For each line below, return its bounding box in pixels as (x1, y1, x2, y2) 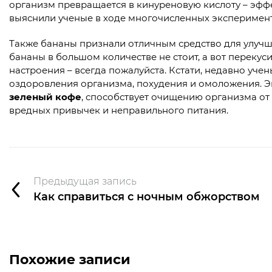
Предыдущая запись (33, 175, 137, 187)
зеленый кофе (9, 92, 81, 103)
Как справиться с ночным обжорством (33, 189, 260, 203)
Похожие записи (9, 251, 131, 268)
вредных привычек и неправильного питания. (9, 105, 228, 116)
